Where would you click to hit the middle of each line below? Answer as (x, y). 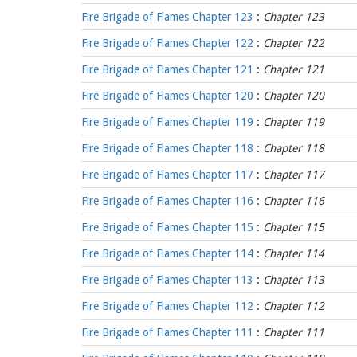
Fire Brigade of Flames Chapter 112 (167, 306)
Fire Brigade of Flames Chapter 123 (167, 17)
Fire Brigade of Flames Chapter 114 (167, 253)
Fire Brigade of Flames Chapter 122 (167, 43)
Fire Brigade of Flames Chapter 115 (167, 227)
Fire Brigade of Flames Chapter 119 (167, 122)
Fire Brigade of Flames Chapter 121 (167, 69)
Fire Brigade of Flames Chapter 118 (167, 148)
